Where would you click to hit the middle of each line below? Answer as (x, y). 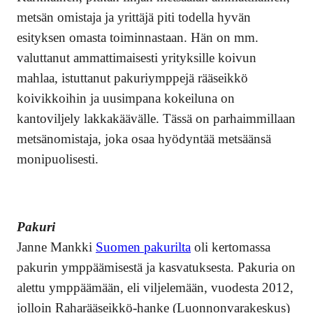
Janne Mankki (56, 247)
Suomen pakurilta (143, 247)
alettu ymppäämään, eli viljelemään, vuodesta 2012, (155, 287)
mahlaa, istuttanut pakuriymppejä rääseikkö (132, 78)
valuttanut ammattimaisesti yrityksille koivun (137, 58)
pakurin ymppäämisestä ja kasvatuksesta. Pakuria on (156, 267)
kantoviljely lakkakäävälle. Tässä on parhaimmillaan (156, 119)
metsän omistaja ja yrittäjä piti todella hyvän (134, 17)
